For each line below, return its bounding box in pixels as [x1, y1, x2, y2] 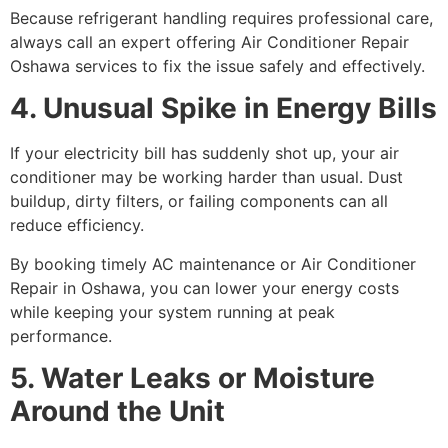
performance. [10, 325, 112, 346]
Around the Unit [10, 394, 225, 429]
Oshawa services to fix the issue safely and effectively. [10, 55, 425, 76]
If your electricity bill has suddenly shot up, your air [10, 143, 399, 164]
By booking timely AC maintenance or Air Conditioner [10, 253, 416, 274]
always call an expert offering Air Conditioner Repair [10, 31, 409, 52]
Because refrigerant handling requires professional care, [10, 7, 433, 28]
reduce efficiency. [10, 215, 144, 236]
